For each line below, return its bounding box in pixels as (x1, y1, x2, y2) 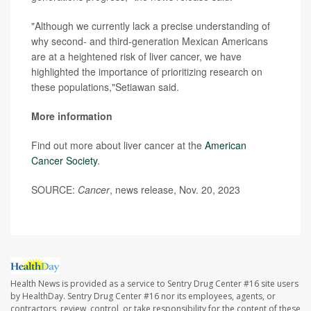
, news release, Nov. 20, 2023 (110, 183, 240, 197)
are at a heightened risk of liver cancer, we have (31, 49, 242, 64)
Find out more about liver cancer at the (31, 138, 205, 153)
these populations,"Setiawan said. (31, 80, 179, 94)
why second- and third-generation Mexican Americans (31, 34, 268, 49)
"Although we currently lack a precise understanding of (31, 19, 270, 33)
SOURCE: (31, 183, 78, 197)
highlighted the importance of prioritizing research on (31, 65, 262, 79)
